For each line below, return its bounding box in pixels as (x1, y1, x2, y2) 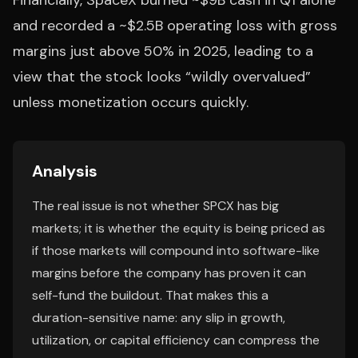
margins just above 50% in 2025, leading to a (13, 42, 313, 61)
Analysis (32, 161, 97, 181)
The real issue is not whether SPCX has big (32, 197, 279, 214)
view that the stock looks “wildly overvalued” (13, 67, 311, 86)
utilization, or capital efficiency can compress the (32, 332, 320, 348)
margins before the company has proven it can (32, 265, 306, 281)
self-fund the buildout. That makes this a (32, 287, 268, 304)
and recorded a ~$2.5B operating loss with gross (13, 16, 337, 35)
